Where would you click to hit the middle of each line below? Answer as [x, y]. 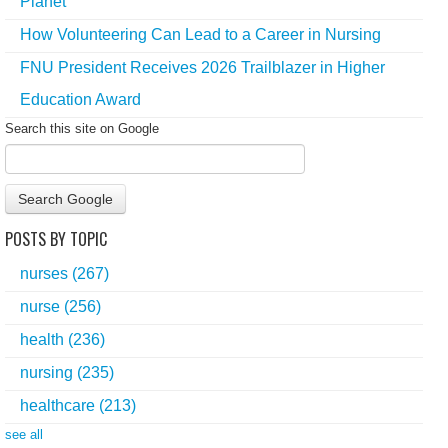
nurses [46, 273]
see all [24, 434]
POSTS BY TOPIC [56, 238]
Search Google [65, 198]
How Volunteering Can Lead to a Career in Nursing [200, 34]
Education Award [80, 99]
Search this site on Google [82, 128]
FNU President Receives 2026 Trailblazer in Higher [202, 67]
